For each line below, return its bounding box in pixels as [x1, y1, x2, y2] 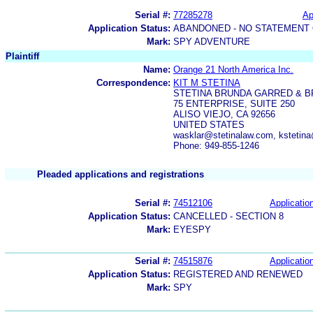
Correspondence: [96, 77, 170, 88]
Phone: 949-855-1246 [173, 140, 259, 151]
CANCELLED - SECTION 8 [173, 210, 284, 221]
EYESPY [173, 224, 211, 235]
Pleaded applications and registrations [37, 168, 204, 180]
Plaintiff [6, 50, 39, 61]
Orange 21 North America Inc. [173, 64, 293, 75]
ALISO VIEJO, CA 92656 [173, 108, 275, 119]
